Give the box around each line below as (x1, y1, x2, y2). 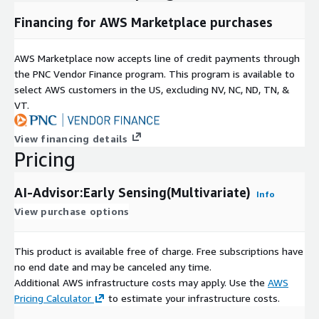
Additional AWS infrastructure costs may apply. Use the (14, 276, 268, 288)
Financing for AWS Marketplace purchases (14, 14, 273, 30)
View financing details (14, 132, 128, 145)
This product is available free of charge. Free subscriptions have (14, 244, 303, 257)
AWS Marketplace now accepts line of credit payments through (14, 51, 300, 64)
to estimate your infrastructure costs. (105, 291, 280, 304)
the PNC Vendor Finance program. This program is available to (14, 67, 295, 80)
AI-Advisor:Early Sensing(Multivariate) (14, 184, 251, 200)
